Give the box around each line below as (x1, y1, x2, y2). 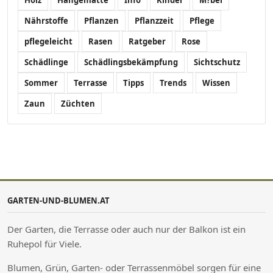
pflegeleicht (24, 35, 73, 47)
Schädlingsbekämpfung (84, 56, 178, 68)
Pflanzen (84, 15, 119, 26)
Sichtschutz (194, 56, 240, 68)
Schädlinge (24, 56, 68, 68)
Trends (160, 77, 186, 88)
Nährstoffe (24, 15, 68, 26)
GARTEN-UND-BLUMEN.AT (7, 194, 110, 206)
